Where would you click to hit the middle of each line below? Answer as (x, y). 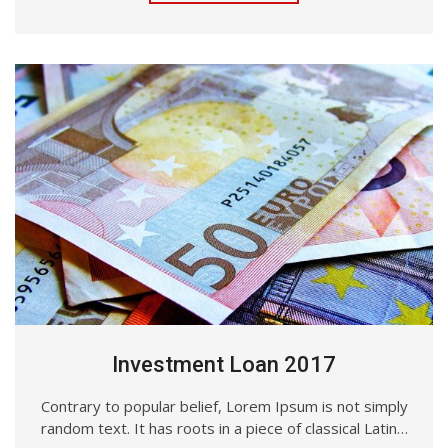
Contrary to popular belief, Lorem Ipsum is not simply (224, 405)
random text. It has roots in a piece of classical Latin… (224, 427)
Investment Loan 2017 (224, 364)
